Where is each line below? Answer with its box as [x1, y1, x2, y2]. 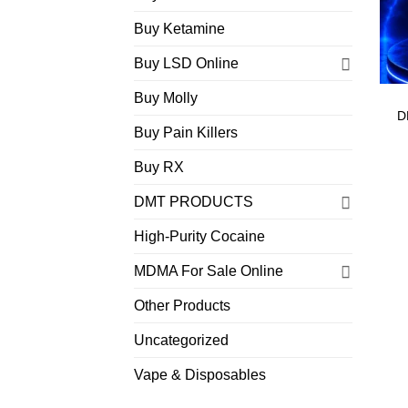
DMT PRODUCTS [134, 194, 253, 210]
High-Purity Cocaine [134, 229, 265, 245]
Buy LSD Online [134, 56, 239, 72]
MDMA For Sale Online [134, 263, 283, 280]
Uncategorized [134, 332, 229, 349]
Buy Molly [134, 90, 198, 107]
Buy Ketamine [134, 21, 225, 37]
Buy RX [134, 159, 184, 176]
